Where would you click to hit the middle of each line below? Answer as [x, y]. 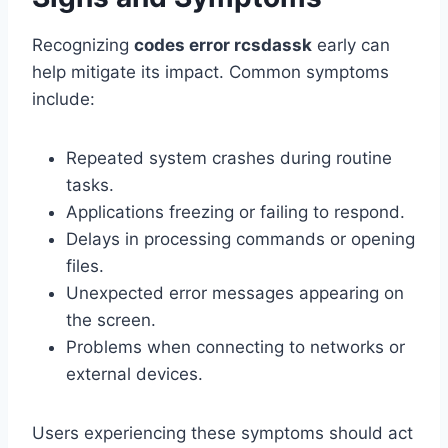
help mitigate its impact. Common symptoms [210, 72]
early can [351, 45]
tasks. [90, 185]
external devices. [134, 374]
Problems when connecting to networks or [235, 347]
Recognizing [83, 45]
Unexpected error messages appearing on [235, 293]
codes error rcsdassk [223, 45]
